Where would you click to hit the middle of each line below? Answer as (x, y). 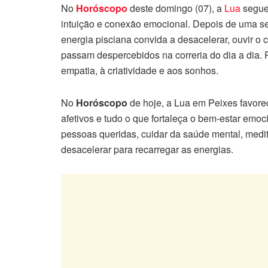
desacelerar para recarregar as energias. (147, 150)
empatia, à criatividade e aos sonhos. (140, 71)
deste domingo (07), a (177, 8)
